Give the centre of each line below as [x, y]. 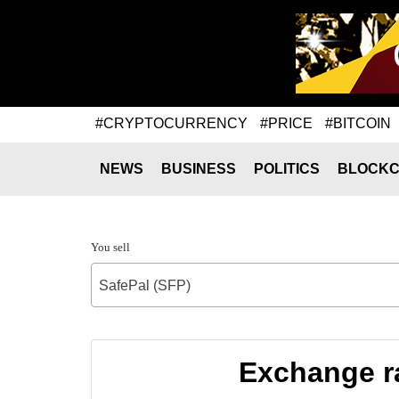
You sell [110, 247]
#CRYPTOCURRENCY [171, 123]
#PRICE [286, 123]
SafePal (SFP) [145, 285]
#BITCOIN [358, 123]
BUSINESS [199, 169]
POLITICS [287, 169]
